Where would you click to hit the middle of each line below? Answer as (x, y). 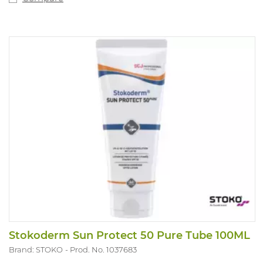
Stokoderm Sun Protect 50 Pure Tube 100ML (129, 235)
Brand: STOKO (36, 249)
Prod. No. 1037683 (103, 249)
